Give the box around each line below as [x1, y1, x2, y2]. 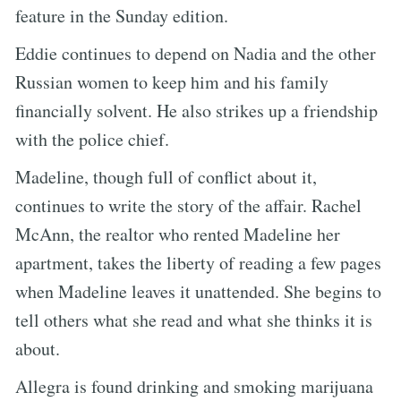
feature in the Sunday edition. [15, 3, 228, 28]
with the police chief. [15, 126, 169, 151]
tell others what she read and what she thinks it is [15, 307, 372, 332]
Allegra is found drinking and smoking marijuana [15, 373, 373, 398]
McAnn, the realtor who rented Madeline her [15, 221, 340, 246]
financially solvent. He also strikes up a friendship [15, 98, 378, 123]
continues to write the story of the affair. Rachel [15, 192, 362, 218]
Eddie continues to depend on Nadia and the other [15, 40, 376, 65]
